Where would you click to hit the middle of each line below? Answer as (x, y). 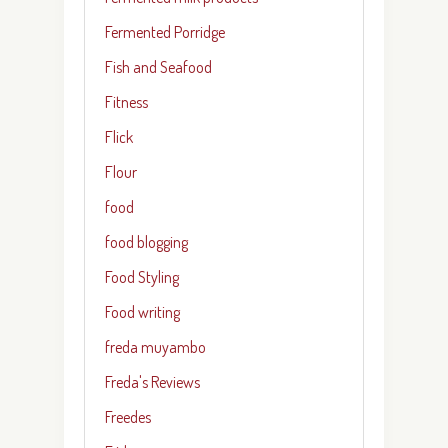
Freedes (128, 416)
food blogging (146, 241)
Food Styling (142, 276)
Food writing (142, 311)
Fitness (126, 101)
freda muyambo (155, 346)
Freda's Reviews (152, 381)
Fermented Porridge (165, 31)
